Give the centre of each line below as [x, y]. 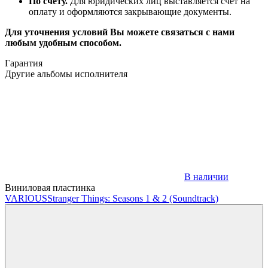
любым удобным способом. [63, 42]
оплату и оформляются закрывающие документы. [130, 11]
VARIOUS [26, 198]
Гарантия [24, 63]
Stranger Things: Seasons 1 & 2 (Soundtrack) [133, 198]
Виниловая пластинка [50, 187]
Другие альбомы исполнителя [66, 74]
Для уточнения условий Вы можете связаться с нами [120, 32]
